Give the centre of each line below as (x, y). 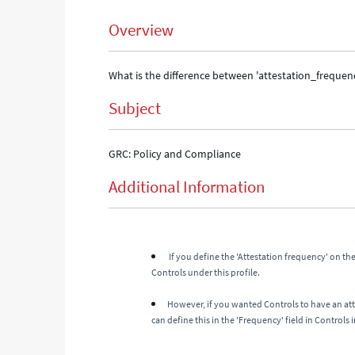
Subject (135, 108)
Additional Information (187, 187)
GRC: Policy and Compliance (175, 154)
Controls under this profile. (207, 272)
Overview (141, 30)
